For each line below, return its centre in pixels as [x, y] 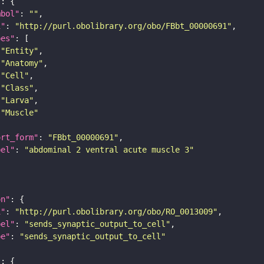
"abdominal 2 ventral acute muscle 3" [109, 149]
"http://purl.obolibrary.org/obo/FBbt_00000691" [123, 26]
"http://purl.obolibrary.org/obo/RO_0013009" [116, 211]
